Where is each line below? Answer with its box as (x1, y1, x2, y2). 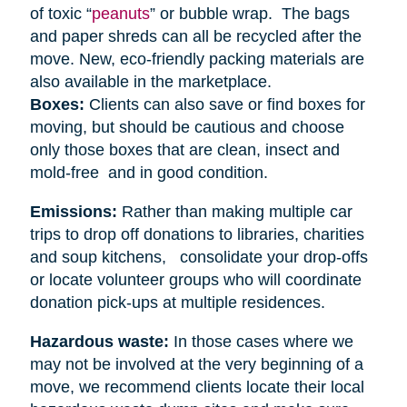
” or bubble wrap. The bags (149, 4, 350, 23)
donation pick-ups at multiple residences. (29, 293, 325, 312)
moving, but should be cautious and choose (29, 117, 344, 136)
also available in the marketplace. (29, 72, 272, 91)
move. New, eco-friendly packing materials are (29, 49, 364, 68)
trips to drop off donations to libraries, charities (29, 224, 364, 243)
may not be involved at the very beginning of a (29, 354, 363, 373)
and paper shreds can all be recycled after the (29, 26, 362, 45)
